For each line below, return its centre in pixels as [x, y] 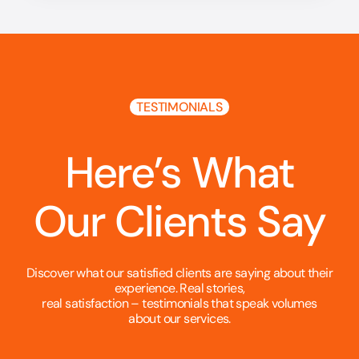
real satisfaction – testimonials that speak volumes [179, 304]
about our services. [179, 319]
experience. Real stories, [179, 288]
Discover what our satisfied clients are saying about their [179, 273]
